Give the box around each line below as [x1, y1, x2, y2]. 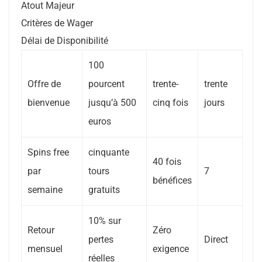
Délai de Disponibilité [21, 35, 108, 46]
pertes [88, 234, 113, 245]
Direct [204, 234, 228, 245]
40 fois [153, 156, 181, 167]
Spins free [27, 147, 69, 158]
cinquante [88, 147, 129, 158]
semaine [27, 184, 63, 195]
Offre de [27, 78, 61, 89]
